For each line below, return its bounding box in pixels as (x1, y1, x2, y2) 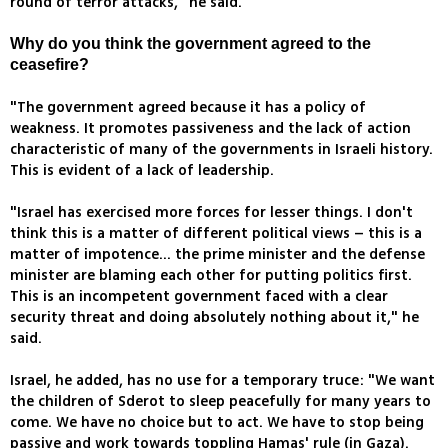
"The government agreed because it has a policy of (10, 97, 366, 119)
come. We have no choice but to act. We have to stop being (10, 412, 424, 434)
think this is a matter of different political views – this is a (10, 223, 422, 245)
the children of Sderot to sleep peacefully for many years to (10, 391, 431, 413)
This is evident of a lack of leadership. (10, 160, 274, 182)
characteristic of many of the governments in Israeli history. (10, 139, 433, 161)
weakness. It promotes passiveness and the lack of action (10, 118, 411, 140)
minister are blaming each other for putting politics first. (10, 265, 412, 287)
